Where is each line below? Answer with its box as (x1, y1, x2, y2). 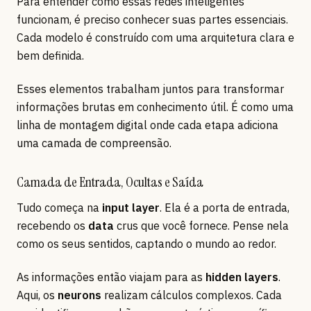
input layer (102, 200, 160, 215)
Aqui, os (17, 287, 58, 302)
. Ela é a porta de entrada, (160, 200, 289, 215)
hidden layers (205, 269, 278, 284)
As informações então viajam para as (17, 269, 205, 284)
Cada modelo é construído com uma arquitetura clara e (17, 30, 294, 44)
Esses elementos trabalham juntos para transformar (17, 81, 284, 96)
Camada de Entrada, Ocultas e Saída (17, 172, 203, 191)
